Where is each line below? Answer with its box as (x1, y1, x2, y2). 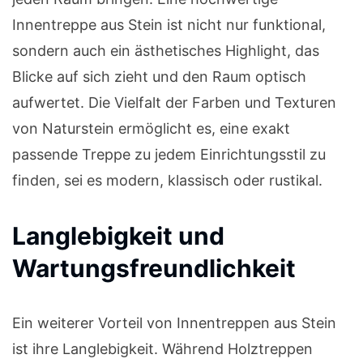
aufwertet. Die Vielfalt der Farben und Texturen (12, 94, 336, 112)
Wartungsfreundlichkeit (12, 254, 296, 284)
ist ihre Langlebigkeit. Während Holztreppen (12, 340, 313, 358)
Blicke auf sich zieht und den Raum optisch (12, 68, 306, 86)
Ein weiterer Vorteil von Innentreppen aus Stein (12, 314, 336, 332)
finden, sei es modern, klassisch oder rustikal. (12, 172, 322, 190)
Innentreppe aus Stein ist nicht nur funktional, (12, 16, 326, 34)
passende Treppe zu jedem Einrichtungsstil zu (12, 146, 326, 164)
